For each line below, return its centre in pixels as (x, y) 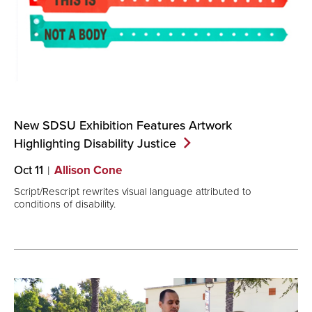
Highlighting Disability (76, 143)
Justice (157, 143)
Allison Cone (88, 170)
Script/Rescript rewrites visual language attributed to (133, 192)
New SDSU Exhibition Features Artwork (123, 125)
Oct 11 (29, 170)
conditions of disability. (65, 204)
